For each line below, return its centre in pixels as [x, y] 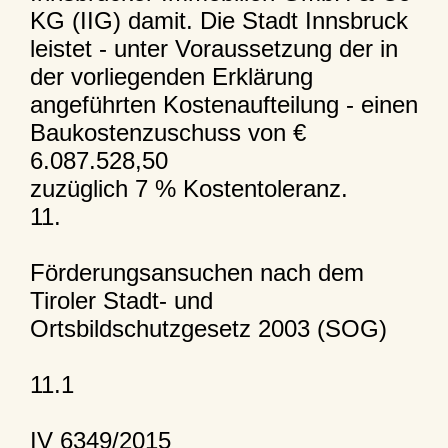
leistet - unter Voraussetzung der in [213, 48]
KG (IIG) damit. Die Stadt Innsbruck [218, 20]
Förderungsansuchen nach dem [196, 272]
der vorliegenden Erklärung [171, 76]
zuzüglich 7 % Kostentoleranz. [188, 188]
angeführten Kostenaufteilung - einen [223, 104]
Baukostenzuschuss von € [167, 132]
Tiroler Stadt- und [121, 300]
